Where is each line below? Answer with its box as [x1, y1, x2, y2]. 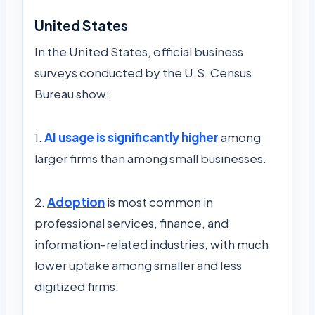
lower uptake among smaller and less [34, 257, 242, 273]
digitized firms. [34, 278, 119, 294]
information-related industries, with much [34, 236, 269, 252]
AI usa [44, 129, 79, 145]
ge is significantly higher [79, 129, 219, 145]
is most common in [105, 193, 213, 210]
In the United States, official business [34, 43, 243, 59]
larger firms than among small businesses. [34, 150, 266, 166]
